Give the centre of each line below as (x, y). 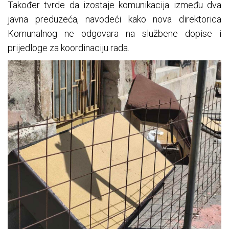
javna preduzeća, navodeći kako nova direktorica (114, 19)
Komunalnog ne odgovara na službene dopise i (114, 33)
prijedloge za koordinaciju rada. (68, 48)
